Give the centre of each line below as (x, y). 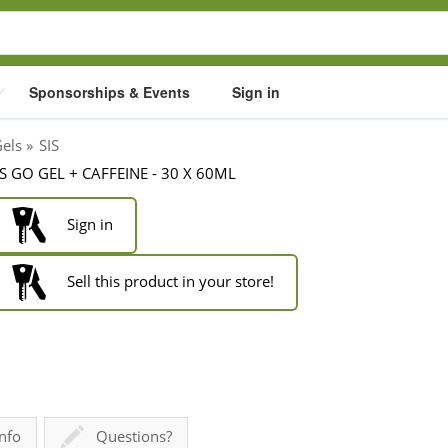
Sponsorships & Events (109, 92)
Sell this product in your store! (168, 280)
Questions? (134, 435)
